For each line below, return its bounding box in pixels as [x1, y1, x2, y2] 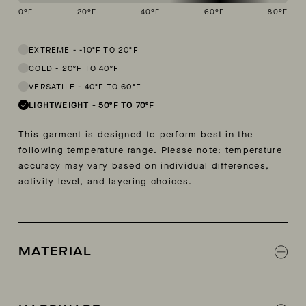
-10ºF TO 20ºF [79, 44, 139, 55]
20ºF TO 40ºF [61, 62, 119, 74]
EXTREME [29, 44, 70, 55]
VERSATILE [29, 81, 75, 92]
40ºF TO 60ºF [84, 81, 141, 92]
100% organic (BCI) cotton [31, 283, 161, 295]
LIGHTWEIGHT [29, 99, 89, 111]
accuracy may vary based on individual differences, [18, 160, 270, 172]
